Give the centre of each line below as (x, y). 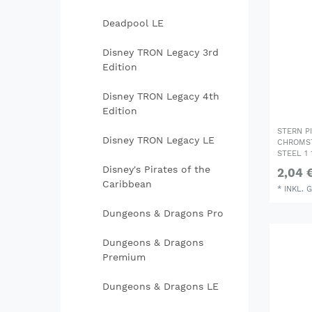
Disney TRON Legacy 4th (161, 96)
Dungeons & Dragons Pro (163, 213)
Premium (124, 257)
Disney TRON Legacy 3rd (160, 53)
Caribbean (127, 184)
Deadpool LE (133, 23)
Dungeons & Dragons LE (160, 287)
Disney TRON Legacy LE (158, 140)
